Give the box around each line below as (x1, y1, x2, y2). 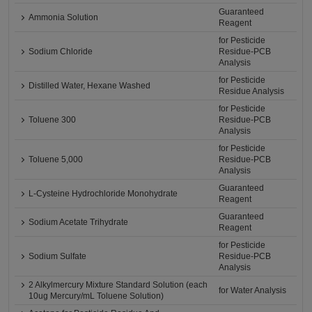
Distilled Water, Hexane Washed (29, 81, 151, 91)
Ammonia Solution (29, 13, 99, 22)
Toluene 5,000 (29, 155, 84, 164)
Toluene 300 (29, 115, 77, 125)
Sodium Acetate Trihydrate (29, 217, 129, 227)
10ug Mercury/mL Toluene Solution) (29, 291, 164, 301)
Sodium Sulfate (29, 251, 87, 261)
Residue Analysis (219, 86, 285, 96)
